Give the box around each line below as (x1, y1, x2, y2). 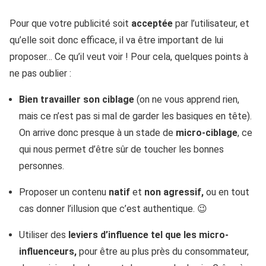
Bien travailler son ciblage (19, 94, 137, 106)
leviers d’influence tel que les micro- (68, 229, 229, 241)
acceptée (131, 18, 173, 30)
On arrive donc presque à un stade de (19, 127, 176, 139)
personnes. (19, 160, 64, 172)
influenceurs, (19, 246, 79, 258)
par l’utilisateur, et (173, 18, 249, 30)
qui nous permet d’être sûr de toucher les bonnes (19, 144, 224, 156)
